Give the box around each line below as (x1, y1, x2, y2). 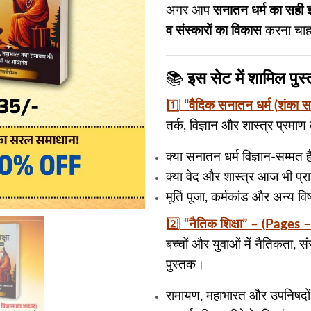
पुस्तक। (166, 258, 205, 271)
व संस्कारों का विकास (166, 24, 262, 37)
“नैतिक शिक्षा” (184, 217, 247, 231)
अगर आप (166, 3, 213, 17)
